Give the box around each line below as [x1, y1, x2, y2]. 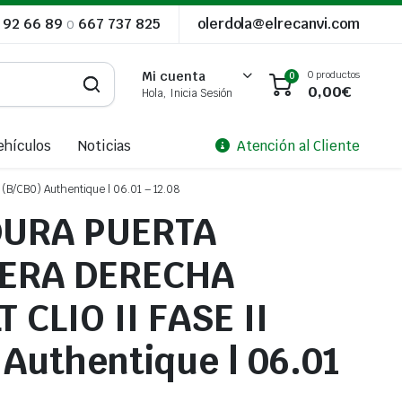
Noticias [77, 137, 132, 154]
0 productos [308, 67, 360, 81]
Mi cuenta [141, 68, 205, 84]
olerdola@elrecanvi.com [197, 14, 360, 33]
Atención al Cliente [236, 137, 360, 154]
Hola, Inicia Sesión [141, 86, 233, 100]
